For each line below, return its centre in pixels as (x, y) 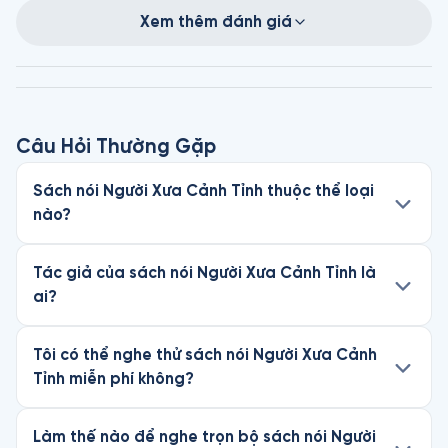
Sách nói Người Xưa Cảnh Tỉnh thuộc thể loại (203, 190)
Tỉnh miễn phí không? (113, 378)
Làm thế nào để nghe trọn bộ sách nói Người (204, 436)
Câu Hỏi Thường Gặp (116, 146)
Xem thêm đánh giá (216, 21)
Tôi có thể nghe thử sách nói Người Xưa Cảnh (205, 354)
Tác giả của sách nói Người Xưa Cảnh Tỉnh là (204, 272)
